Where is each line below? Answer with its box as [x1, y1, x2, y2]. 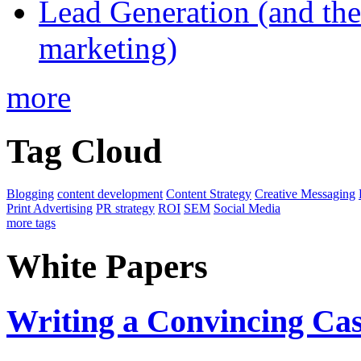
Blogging [6, 186, 54, 201]
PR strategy [96, 201, 155, 215]
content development [57, 186, 163, 201]
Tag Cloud [6, 131, 162, 170]
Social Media [214, 201, 280, 215]
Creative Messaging [255, 186, 355, 201]
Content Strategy [166, 186, 251, 201]
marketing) [39, 30, 177, 65]
